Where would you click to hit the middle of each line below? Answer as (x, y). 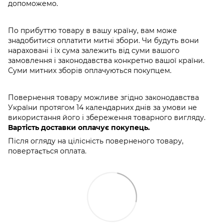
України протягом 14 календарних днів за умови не (102, 108)
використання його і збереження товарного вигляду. (107, 118)
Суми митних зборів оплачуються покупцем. (90, 71)
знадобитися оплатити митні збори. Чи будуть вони (103, 41)
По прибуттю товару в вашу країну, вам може (92, 31)
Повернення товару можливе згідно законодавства (103, 98)
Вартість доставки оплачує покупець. (79, 128)
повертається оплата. (47, 151)
